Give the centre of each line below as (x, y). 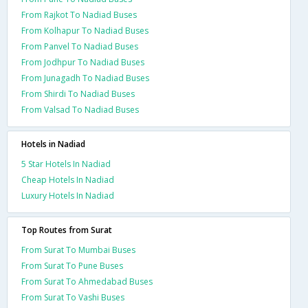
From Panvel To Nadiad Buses (80, 46)
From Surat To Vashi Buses (73, 297)
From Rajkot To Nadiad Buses (79, 15)
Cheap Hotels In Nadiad (68, 180)
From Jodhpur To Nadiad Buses (83, 62)
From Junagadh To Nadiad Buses (85, 78)
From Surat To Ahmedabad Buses (87, 282)
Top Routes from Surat (67, 230)
